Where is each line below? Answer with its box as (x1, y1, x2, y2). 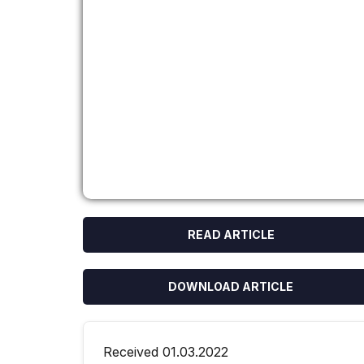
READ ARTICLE (187, 227, 275, 241)
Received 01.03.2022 (103, 344, 228, 360)
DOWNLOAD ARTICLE (168, 279, 293, 293)
